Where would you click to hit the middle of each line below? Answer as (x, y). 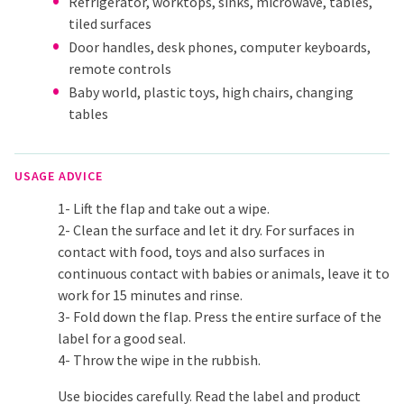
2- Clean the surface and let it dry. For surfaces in (206, 230)
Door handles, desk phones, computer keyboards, (220, 47)
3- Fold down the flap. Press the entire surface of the (220, 317)
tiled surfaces (110, 24)
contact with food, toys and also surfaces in (191, 252)
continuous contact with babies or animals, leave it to (224, 274)
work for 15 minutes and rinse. (150, 295)
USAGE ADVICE (59, 176)
